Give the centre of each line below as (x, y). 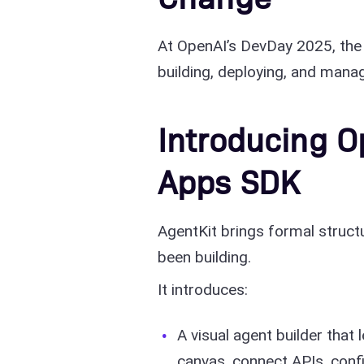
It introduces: (203, 290)
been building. (204, 257)
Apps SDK (229, 181)
